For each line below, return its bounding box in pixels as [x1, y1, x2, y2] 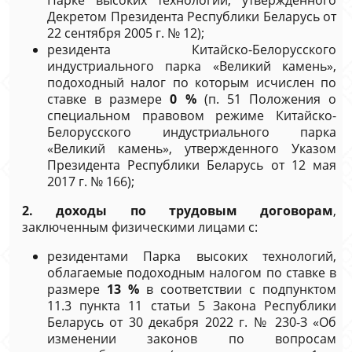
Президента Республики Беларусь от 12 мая [47, 156, 336, 174]
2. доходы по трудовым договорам [22, 202, 333, 219]
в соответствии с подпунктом [139, 280, 336, 298]
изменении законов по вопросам [47, 330, 336, 347]
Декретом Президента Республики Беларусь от [47, 8, 336, 25]
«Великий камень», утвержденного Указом [47, 140, 336, 157]
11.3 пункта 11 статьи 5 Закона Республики [47, 297, 336, 314]
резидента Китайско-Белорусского [47, 41, 336, 58]
